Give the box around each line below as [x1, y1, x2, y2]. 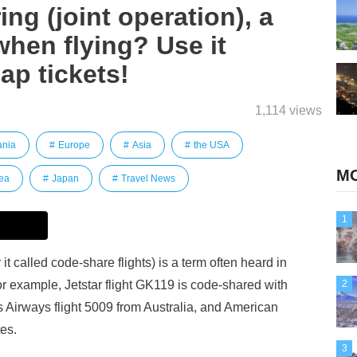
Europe [58, 139, 90, 151]
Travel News [121, 173, 175, 184]
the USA [194, 139, 229, 151]
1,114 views [255, 104, 322, 117]
